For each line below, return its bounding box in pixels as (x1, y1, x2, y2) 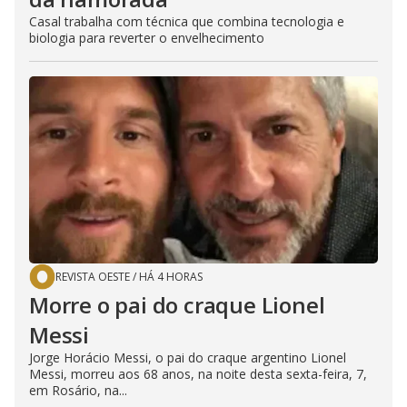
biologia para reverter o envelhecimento (29, 28, 264, 46)
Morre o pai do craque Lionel (29, 289, 325, 320)
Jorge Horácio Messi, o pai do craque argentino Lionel (29, 348, 346, 366)
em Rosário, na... (29, 381, 127, 399)
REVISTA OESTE (55, 268, 130, 284)
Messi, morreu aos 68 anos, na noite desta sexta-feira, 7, (29, 364, 367, 382)
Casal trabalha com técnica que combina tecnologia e (29, 12, 344, 30)
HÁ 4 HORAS (139, 268, 203, 284)
